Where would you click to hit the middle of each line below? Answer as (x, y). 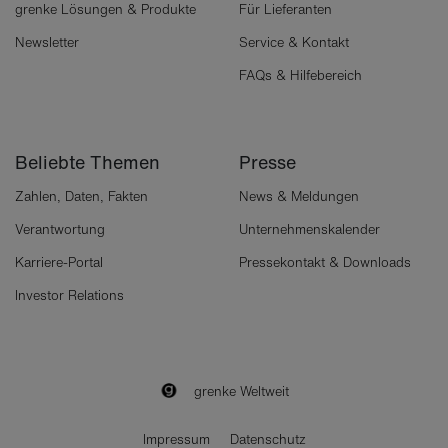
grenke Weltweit (241, 391)
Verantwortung (60, 229)
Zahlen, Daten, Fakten (81, 196)
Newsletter (47, 42)
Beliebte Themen (87, 162)
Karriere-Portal (59, 262)
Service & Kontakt (294, 42)
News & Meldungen (299, 196)
